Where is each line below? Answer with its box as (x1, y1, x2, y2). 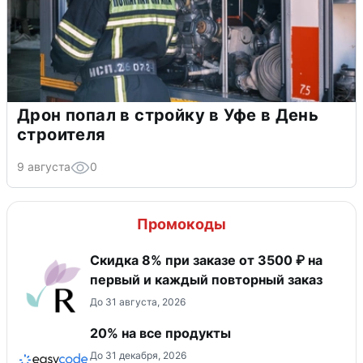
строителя (17, 125, 106, 145)
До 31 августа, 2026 (90, 296, 186, 309)
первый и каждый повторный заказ (90, 271, 322, 288)
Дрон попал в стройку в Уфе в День (17, 105, 319, 126)
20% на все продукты (90, 325, 231, 342)
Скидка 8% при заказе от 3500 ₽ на (90, 252, 322, 269)
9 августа (17, 160, 70, 174)
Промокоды (137, 216, 226, 233)
